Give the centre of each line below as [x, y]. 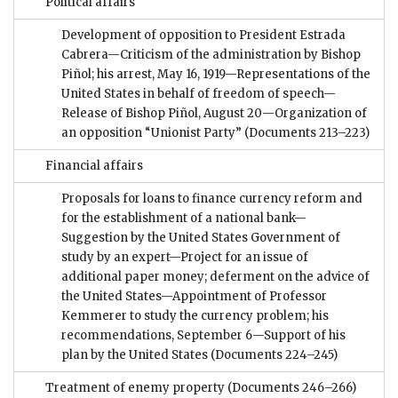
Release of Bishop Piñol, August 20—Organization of [214, 113]
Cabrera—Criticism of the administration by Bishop [211, 54]
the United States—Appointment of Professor [194, 296]
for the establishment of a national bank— [184, 218]
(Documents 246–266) [291, 387]
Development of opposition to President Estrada [203, 35]
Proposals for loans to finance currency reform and [212, 198]
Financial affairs [94, 165]
